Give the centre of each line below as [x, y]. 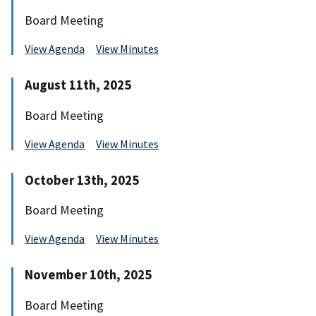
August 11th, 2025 [78, 85]
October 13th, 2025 [82, 180]
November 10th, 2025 [88, 275]
